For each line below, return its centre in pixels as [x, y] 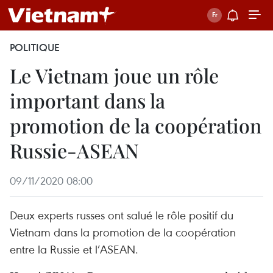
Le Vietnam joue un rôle [114, 75]
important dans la [87, 100]
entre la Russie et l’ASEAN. [74, 249]
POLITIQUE [35, 48]
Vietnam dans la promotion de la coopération [123, 232]
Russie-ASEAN [74, 150]
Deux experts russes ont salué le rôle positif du [122, 215]
